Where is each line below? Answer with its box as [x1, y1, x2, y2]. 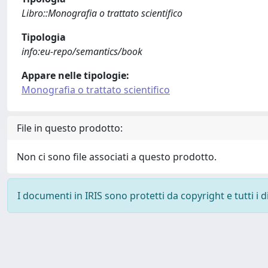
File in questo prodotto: [17, 121, 123, 135]
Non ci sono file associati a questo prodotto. [17, 150, 217, 163]
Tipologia [22, 31, 66, 44]
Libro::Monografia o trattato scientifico [22, 7, 182, 20]
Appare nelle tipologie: [22, 69, 129, 82]
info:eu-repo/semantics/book [22, 45, 142, 58]
